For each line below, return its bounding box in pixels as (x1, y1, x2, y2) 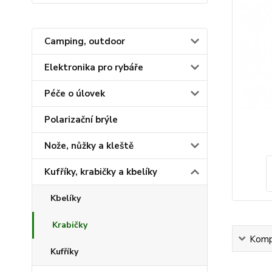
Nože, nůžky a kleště (44, 140, 134, 152)
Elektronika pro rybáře (44, 61, 143, 73)
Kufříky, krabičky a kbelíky (44, 166, 157, 178)
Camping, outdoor (44, 35, 125, 47)
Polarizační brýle (44, 114, 118, 126)
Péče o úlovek (44, 87, 105, 100)
